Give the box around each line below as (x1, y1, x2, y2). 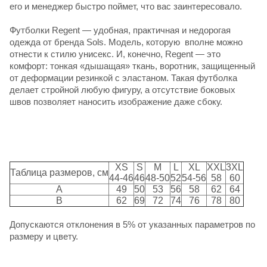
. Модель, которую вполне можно (104, 36, 243, 47)
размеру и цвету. (10, 231, 78, 241)
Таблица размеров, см (10, 167, 108, 178)
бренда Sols (54, 36, 104, 47)
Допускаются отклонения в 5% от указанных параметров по (10, 219, 255, 229)
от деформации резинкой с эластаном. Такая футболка (10, 72, 237, 83)
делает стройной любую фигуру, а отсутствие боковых (10, 84, 235, 95)
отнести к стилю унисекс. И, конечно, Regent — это (10, 48, 221, 59)
